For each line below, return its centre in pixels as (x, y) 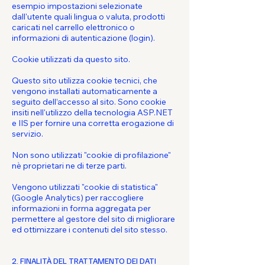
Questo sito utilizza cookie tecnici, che (85, 80)
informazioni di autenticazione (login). (83, 38)
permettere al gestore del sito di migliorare (93, 219)
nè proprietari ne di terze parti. (69, 166)
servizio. (28, 134)
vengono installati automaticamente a (85, 91)
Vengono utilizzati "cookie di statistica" (85, 187)
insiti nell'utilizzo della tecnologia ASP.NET (92, 112)
